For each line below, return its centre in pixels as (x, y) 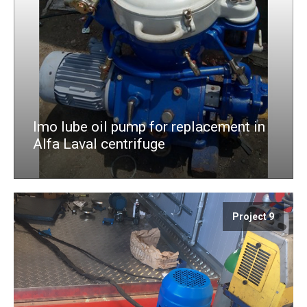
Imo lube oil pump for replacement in (149, 126)
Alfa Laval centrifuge (99, 144)
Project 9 (253, 216)
